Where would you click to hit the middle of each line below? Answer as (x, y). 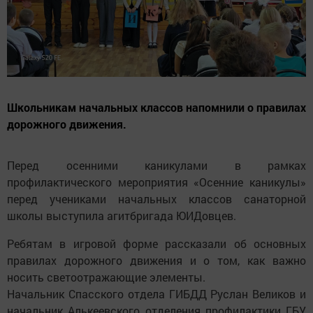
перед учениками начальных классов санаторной (156, 198)
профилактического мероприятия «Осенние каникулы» (156, 182)
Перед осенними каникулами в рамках (156, 165)
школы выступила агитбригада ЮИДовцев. (122, 215)
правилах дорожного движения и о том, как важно (156, 260)
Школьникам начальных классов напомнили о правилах (156, 107)
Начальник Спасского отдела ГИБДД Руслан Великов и (156, 293)
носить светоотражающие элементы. (106, 277)
